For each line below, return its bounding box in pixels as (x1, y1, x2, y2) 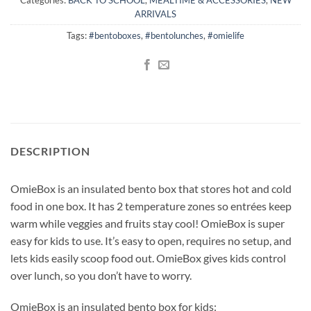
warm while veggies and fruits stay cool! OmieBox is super (10, 216, 285, 230)
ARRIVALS (135, 8, 176, 19)
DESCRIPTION (10, 144, 90, 158)
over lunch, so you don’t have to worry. (10, 268, 192, 282)
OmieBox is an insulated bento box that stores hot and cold (10, 181, 292, 195)
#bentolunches (145, 29, 203, 41)
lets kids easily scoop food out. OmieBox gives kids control (10, 251, 286, 264)
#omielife (208, 29, 244, 41)
